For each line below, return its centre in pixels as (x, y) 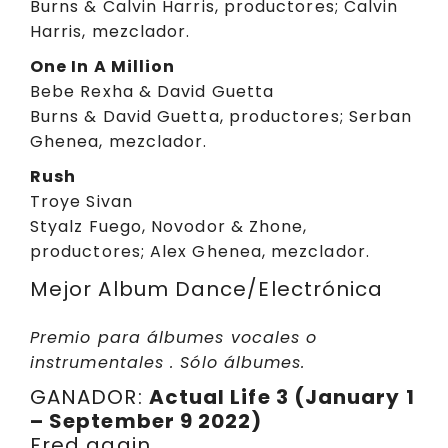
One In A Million (103, 66)
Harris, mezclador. (110, 32)
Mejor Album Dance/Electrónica (207, 289)
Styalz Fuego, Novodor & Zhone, (169, 226)
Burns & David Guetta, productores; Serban (221, 116)
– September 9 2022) (146, 420)
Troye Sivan (81, 201)
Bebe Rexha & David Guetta (152, 91)
